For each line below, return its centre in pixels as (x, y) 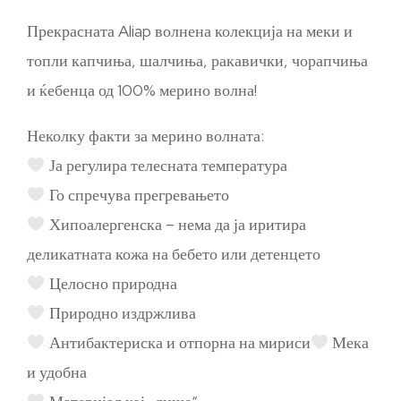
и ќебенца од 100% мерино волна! (142, 90)
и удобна (57, 372)
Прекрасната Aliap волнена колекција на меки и (190, 31)
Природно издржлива (120, 313)
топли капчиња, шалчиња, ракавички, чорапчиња (197, 60)
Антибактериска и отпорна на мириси (178, 342)
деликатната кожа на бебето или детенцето (174, 254)
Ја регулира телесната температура (166, 165)
